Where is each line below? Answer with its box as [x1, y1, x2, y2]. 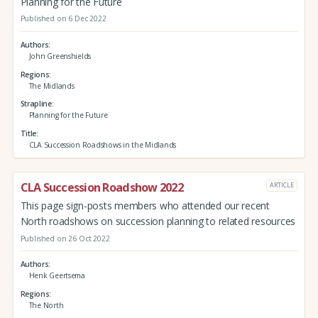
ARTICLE [270, 180, 294, 190]
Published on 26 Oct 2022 [20, 233, 110, 243]
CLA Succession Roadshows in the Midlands [28, 139, 177, 150]
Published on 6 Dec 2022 [20, 13, 106, 24]
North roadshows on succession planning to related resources [20, 214, 296, 228]
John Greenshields [28, 50, 92, 61]
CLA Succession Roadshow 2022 [20, 179, 183, 195]
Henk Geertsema [28, 270, 85, 280]
